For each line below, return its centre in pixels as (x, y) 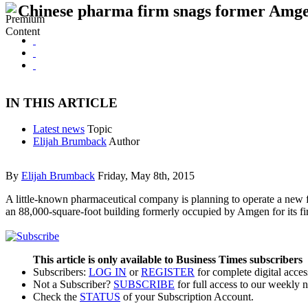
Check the (56, 296)
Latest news (59, 129)
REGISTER (168, 272)
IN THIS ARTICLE (62, 102)
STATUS (100, 296)
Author (124, 142)
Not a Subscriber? (73, 284)
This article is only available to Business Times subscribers (168, 259)
